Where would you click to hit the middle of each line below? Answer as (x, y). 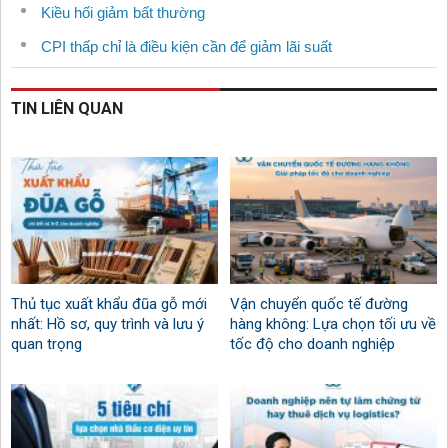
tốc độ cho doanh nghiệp (313, 344)
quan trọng (46, 344)
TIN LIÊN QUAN (67, 109)
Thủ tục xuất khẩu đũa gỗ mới (109, 304)
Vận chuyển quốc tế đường (319, 304)
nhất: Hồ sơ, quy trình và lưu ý (107, 324)
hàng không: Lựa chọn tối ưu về (333, 324)
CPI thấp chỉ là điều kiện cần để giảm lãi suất (186, 47)
